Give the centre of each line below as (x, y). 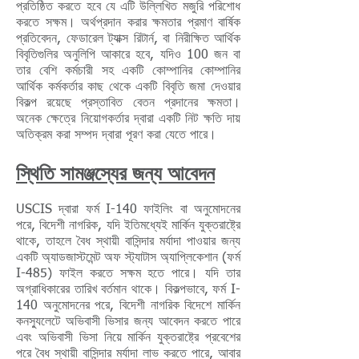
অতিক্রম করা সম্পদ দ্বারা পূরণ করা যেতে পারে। (116, 135)
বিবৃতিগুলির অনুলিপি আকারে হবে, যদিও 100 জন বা (128, 55)
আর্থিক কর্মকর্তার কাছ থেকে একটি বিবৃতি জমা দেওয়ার (128, 87)
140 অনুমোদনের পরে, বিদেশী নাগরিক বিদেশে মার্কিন (128, 306)
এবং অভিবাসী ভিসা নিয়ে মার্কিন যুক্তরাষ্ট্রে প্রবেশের (128, 338)
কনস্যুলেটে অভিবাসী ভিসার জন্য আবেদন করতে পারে (128, 322)
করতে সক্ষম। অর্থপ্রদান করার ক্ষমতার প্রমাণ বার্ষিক (128, 23)
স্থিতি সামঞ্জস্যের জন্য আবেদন (115, 173)
